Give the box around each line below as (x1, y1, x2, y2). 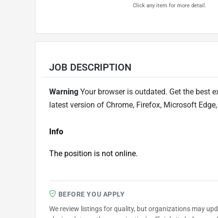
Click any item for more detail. (132, 2, 206, 9)
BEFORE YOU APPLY (58, 190, 125, 198)
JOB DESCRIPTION (49, 61, 131, 73)
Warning (49, 87, 80, 96)
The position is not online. (49, 148, 138, 158)
